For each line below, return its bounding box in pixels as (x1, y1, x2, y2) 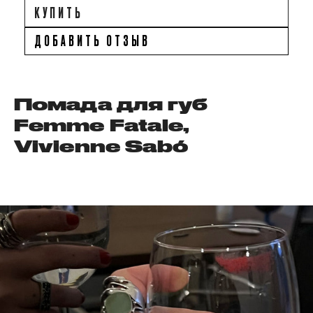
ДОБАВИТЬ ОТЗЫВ (34, 31, 150, 50)
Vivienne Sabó (14, 136, 189, 156)
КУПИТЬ (34, 3, 83, 22)
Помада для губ (14, 94, 208, 114)
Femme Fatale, (14, 115, 190, 135)
